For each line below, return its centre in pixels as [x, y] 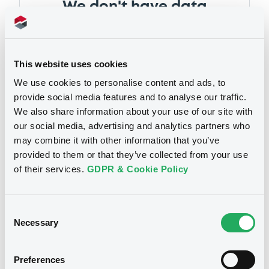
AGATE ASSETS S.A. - [158, 255]
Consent [21, 210]
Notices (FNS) [59, 201]
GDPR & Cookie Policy [138, 169]
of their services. [50, 169]
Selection [23, 225]
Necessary [36, 222]
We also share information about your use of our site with [133, 111]
